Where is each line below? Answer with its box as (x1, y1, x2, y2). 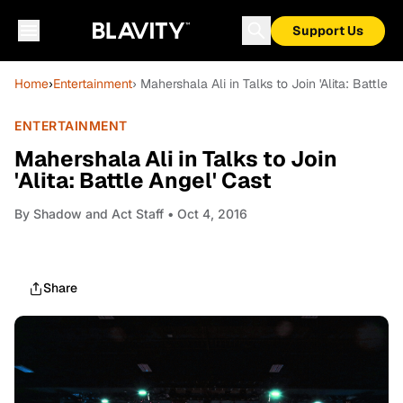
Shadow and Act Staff (33, 206, 164, 221)
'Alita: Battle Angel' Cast (14, 166, 272, 194)
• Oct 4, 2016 (164, 206, 247, 221)
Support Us (292, 22, 363, 39)
